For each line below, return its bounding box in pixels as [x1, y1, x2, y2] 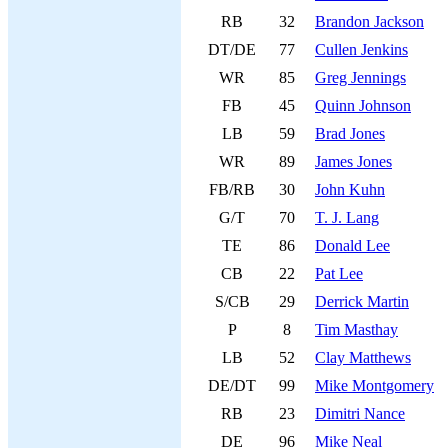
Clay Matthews [315, 349, 411, 366]
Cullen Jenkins [315, 41, 408, 58]
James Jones [315, 153, 392, 170]
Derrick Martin [315, 293, 409, 310]
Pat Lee [315, 265, 363, 282]
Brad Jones [315, 125, 385, 142]
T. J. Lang [315, 209, 379, 226]
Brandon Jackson [315, 13, 424, 30]
